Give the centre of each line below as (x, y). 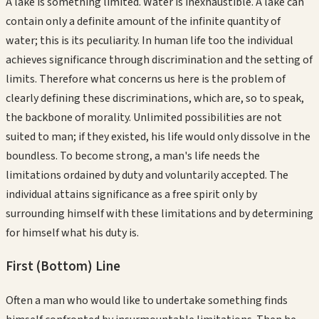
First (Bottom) (49, 267)
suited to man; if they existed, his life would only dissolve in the (158, 136)
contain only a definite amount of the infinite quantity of (143, 21)
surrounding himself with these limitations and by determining (159, 213)
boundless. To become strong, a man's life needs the (133, 156)
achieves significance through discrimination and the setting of (159, 59)
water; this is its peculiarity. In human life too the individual (150, 40)
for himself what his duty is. (72, 232)
